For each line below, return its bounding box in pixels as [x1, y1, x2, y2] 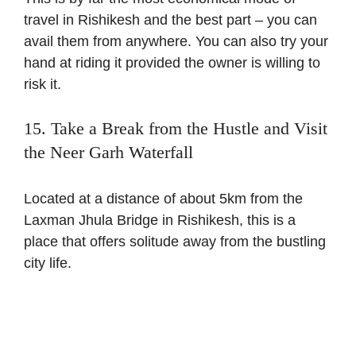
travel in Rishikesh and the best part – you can [24, 12, 317, 29]
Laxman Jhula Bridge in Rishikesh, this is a [24, 212, 296, 229]
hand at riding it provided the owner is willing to [24, 55, 320, 72]
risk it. [24, 76, 61, 93]
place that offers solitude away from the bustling [24, 234, 326, 250]
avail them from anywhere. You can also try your [24, 33, 328, 50]
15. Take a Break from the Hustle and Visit [24, 118, 327, 139]
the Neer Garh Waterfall [24, 142, 193, 163]
